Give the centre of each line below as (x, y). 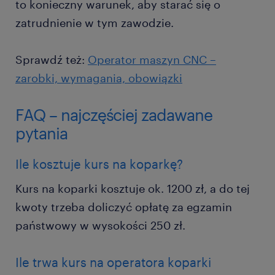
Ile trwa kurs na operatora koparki (113, 262)
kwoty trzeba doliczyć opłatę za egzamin (124, 207)
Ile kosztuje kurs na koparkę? (99, 164)
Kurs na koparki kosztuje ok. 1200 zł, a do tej (133, 188)
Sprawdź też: (52, 60)
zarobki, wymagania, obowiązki (99, 78)
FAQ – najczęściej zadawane (114, 114)
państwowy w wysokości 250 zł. (102, 225)
